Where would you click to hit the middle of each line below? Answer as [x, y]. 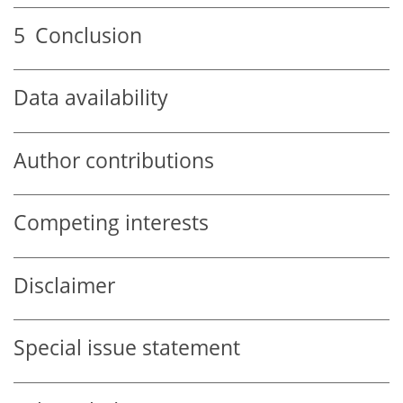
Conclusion [84, 35]
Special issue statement [127, 348]
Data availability [91, 98]
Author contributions [114, 160]
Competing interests [111, 223]
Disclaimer [64, 285]
